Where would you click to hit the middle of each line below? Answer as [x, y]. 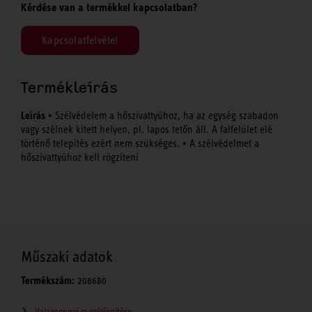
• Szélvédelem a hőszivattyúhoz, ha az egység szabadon [162, 116]
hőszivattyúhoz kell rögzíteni [80, 158]
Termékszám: [48, 280]
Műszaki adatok [67, 256]
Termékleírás [69, 88]
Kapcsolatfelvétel [80, 40]
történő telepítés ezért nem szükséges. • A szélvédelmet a [140, 144]
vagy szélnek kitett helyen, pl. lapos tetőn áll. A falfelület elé [147, 130]
